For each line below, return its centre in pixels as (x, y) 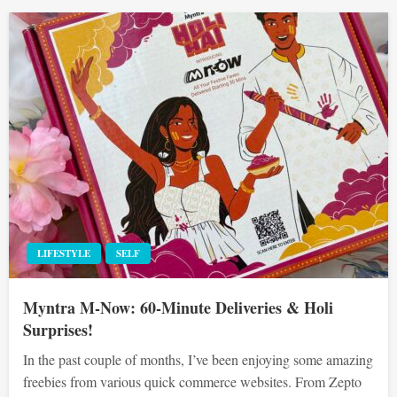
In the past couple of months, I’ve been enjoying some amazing (198, 359)
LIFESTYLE (64, 253)
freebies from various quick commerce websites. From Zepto (192, 381)
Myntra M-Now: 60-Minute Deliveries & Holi (178, 307)
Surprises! (58, 329)
